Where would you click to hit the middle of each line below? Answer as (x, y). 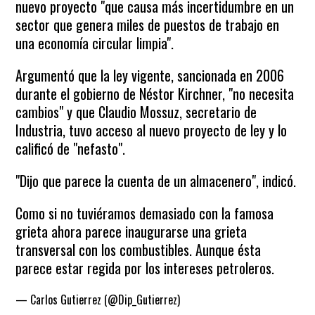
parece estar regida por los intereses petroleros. (145, 268)
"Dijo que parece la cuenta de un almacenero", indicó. (156, 181)
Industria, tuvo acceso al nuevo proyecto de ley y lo (152, 130)
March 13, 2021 (217, 300)
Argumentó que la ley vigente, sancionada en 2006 (150, 75)
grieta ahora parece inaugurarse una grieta (131, 231)
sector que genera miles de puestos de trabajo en (148, 25)
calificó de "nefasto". (71, 148)
